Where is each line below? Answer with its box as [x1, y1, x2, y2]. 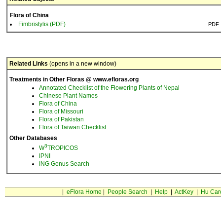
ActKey [174, 188, 193, 195]
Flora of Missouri [39, 108, 83, 115]
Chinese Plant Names [39, 92, 98, 99]
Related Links [9, 60, 48, 67]
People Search [107, 188, 147, 195]
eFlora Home [66, 188, 102, 195]
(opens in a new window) [48, 60, 116, 67]
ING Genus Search [39, 160, 89, 167]
